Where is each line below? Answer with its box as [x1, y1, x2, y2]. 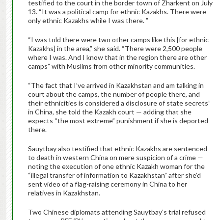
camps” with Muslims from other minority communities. [27, 62, 195, 71]
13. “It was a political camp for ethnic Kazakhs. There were [27, 7, 206, 16]
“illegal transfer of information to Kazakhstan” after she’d [27, 171, 201, 180]
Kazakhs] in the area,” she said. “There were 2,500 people [27, 44, 202, 53]
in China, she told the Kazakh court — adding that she [27, 108, 192, 116]
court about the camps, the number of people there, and [27, 90, 200, 99]
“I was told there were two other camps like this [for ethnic [27, 35, 209, 44]
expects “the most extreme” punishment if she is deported [27, 116, 208, 125]
